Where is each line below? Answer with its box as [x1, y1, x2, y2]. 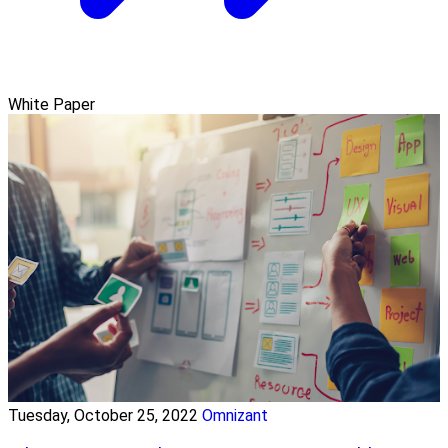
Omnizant [202, 406, 268, 426]
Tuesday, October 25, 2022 [8, 406, 198, 426]
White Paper [8, 95, 95, 115]
